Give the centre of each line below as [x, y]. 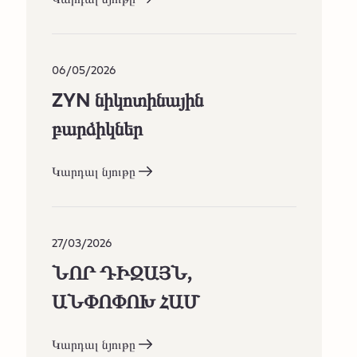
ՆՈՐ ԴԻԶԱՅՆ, [122, 272]
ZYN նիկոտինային [128, 99]
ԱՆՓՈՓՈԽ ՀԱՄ [126, 300]
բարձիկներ [98, 127]
